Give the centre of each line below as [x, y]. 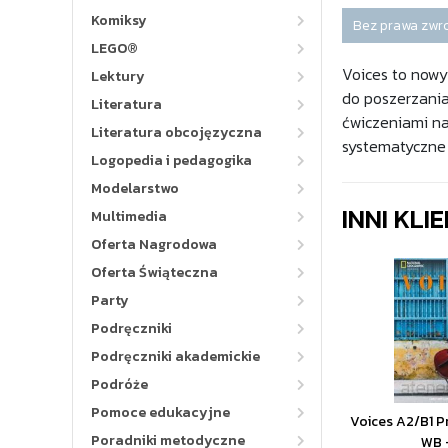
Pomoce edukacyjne [160, 412]
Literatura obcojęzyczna [176, 132]
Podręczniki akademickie [175, 356]
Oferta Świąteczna [154, 272]
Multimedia [129, 216]
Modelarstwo [135, 188]
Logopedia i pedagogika [171, 160]
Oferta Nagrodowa [154, 244]
